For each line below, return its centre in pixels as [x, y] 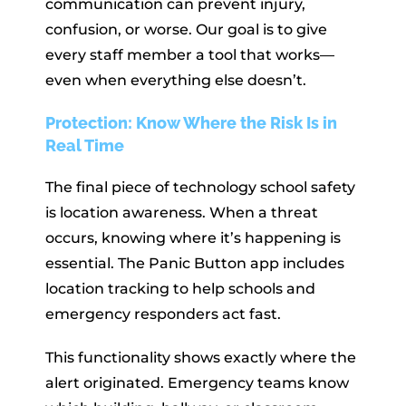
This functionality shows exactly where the [201, 357]
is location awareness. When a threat [182, 212]
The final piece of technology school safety [200, 187]
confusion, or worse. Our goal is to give [186, 29]
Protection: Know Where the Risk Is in [191, 122]
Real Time [85, 145]
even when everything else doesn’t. [176, 80]
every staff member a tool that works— [190, 54]
